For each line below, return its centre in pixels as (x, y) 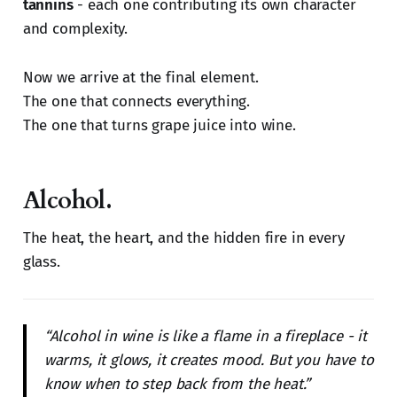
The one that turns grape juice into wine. (159, 126)
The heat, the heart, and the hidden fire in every (183, 238)
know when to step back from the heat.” (177, 385)
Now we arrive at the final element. (140, 78)
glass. (41, 262)
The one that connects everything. (136, 102)
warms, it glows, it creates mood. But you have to (209, 361)
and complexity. (75, 29)
